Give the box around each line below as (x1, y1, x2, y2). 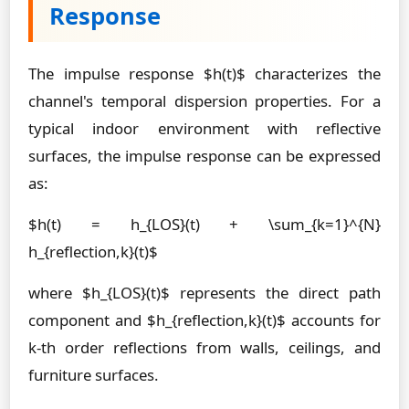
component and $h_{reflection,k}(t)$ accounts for (28, 309, 381, 330)
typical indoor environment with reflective (28, 118, 381, 139)
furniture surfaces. (28, 364, 159, 385)
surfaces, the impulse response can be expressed (28, 145, 381, 166)
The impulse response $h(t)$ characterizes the (28, 63, 381, 84)
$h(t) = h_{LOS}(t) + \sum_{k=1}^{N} (28, 214, 381, 235)
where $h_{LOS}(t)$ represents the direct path (28, 282, 381, 303)
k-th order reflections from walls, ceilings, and (28, 337, 381, 358)
